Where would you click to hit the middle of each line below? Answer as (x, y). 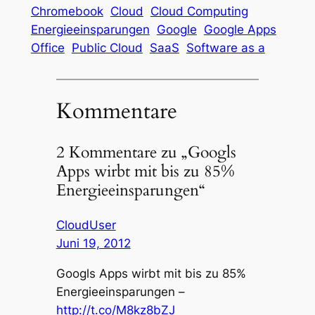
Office (47, 48)
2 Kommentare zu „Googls (146, 152)
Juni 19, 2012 (93, 243)
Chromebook (67, 12)
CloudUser (86, 225)
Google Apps (240, 30)
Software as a (225, 48)
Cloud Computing (199, 12)
